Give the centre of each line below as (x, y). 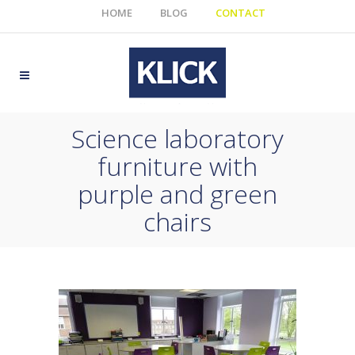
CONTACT (240, 13)
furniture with (177, 166)
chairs (177, 221)
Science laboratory (177, 138)
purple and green (177, 194)
